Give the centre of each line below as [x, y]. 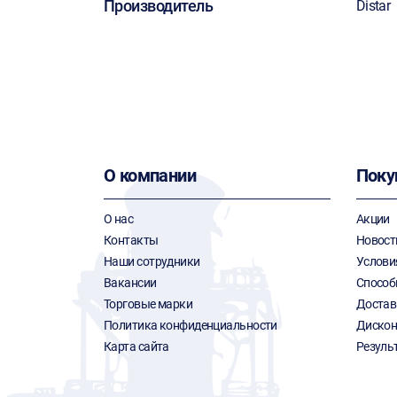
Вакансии [130, 283]
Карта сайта [136, 346]
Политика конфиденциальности [191, 325]
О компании [150, 175]
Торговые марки [148, 304]
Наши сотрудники [152, 261]
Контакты [131, 240]
